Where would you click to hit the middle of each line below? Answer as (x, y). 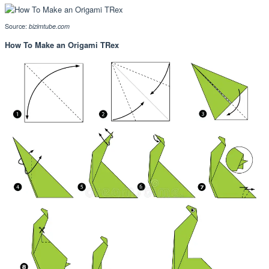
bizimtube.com (49, 26)
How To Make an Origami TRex (62, 45)
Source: (17, 26)
